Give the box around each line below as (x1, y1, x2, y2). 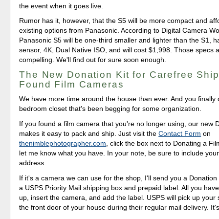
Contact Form (158, 130, 201, 138)
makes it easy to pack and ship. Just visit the (19, 130, 159, 138)
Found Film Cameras (19, 79, 124, 90)
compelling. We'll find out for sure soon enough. (19, 56, 167, 64)
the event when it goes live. (19, 1, 104, 10)
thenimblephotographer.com (19, 139, 107, 148)
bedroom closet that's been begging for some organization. (19, 105, 202, 113)
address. (19, 159, 46, 167)
